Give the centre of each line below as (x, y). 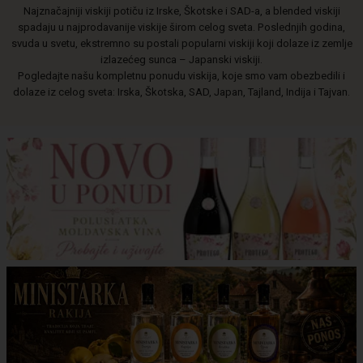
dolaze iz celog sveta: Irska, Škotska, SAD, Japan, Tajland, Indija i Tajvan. (181, 92)
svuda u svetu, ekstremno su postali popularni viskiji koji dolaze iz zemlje (181, 44)
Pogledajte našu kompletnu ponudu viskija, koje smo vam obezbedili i (181, 76)
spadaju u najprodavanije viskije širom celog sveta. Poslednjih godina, (181, 28)
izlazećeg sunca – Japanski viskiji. (181, 60)
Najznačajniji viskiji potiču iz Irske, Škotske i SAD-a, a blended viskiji (181, 11)
